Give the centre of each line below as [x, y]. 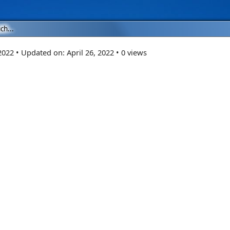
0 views [134, 52]
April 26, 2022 [90, 52]
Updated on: [44, 52]
